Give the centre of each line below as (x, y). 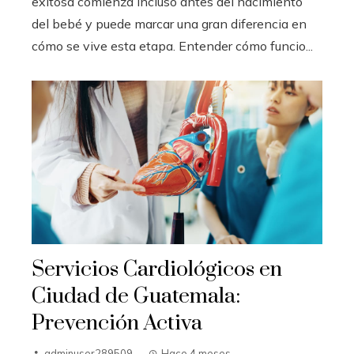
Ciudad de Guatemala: (136, 296)
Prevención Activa (117, 323)
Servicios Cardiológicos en (157, 269)
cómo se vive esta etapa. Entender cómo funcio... (172, 45)
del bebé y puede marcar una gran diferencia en (169, 23)
